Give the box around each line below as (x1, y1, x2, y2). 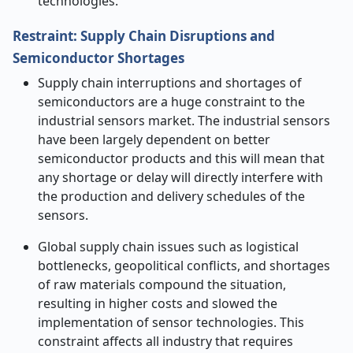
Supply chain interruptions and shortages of (38, 74, 302, 91)
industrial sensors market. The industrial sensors (38, 112, 330, 129)
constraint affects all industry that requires (38, 333, 293, 350)
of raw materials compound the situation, (38, 276, 286, 293)
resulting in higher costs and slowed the (38, 295, 277, 312)
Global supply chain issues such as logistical (38, 238, 299, 255)
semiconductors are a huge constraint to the (38, 93, 305, 110)
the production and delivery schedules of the (38, 188, 305, 205)
